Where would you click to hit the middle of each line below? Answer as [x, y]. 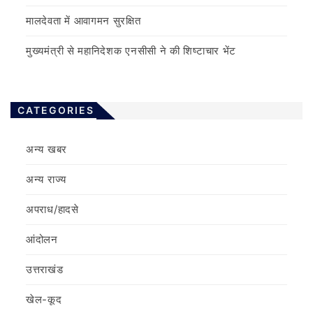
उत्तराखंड [45, 270]
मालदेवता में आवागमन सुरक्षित [83, 21]
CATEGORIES [56, 110]
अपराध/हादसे [52, 210]
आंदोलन [42, 240]
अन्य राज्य [46, 180]
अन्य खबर [46, 150]
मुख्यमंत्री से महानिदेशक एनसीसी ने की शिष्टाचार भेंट [131, 51]
